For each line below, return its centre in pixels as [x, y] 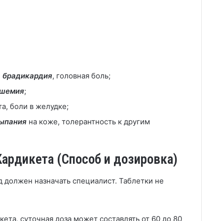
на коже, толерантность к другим [88, 121]
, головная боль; [81, 75]
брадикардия [27, 75]
